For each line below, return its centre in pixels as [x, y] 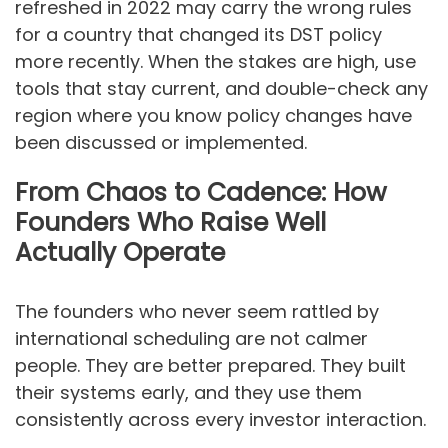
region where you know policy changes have [213, 116]
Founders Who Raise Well [170, 222]
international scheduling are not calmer [191, 338]
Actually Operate [120, 252]
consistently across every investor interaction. [220, 419]
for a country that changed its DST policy [198, 35]
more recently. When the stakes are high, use [215, 62]
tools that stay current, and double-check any [221, 89]
